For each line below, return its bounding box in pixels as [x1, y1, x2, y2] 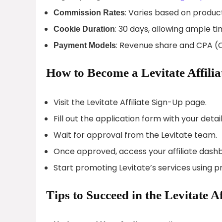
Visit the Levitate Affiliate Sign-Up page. [54, 96, 207, 108]
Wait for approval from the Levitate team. [54, 129, 217, 141]
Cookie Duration [54, 24, 115, 33]
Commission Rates [54, 8, 125, 17]
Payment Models [54, 41, 116, 50]
